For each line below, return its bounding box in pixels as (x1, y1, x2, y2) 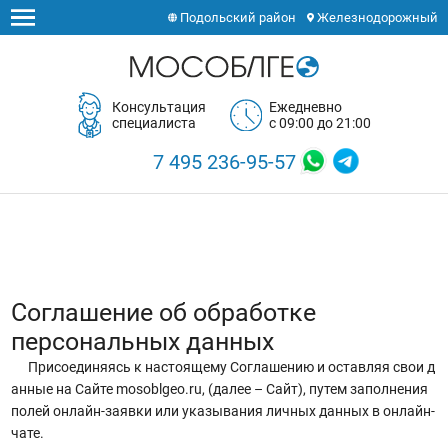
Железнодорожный (313, 10, 438, 25)
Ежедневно (268, 99, 342, 116)
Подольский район (177, 10, 296, 25)
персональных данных (10, 326, 274, 356)
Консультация (112, 99, 207, 116)
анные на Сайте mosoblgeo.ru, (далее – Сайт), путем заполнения (10, 380, 428, 397)
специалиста (112, 115, 197, 132)
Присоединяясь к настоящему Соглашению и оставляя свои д (24, 358, 435, 375)
